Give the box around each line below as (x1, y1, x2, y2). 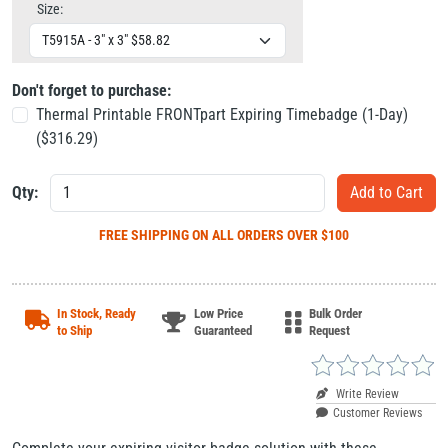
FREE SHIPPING (99, 226, 192, 243)
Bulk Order (309, 306, 363, 321)
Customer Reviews (333, 406, 422, 420)
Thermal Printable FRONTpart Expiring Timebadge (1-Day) (36, 105, 408, 124)
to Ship (57, 323, 92, 338)
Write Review (333, 387, 399, 401)
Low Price (193, 306, 243, 321)
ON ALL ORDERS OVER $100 (192, 226, 349, 243)
